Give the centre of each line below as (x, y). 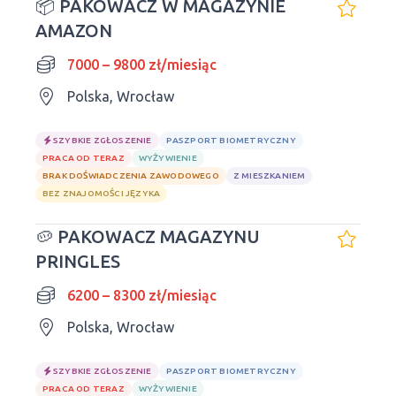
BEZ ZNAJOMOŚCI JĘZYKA (102, 193)
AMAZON (74, 30)
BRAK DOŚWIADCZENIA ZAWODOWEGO (131, 175)
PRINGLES (78, 261)
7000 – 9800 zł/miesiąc (142, 65)
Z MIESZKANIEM (269, 175)
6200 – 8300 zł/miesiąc (142, 295)
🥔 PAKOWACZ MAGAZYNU (148, 236)
